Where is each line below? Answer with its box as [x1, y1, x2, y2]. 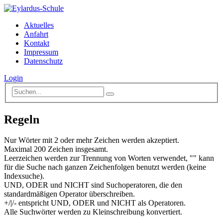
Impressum [24, 48, 58, 56]
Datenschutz [24, 57, 63, 65]
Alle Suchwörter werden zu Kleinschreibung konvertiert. [4, 208, 182, 217]
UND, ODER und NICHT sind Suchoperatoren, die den [4, 181, 182, 190]
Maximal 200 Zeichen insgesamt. [4, 145, 108, 154]
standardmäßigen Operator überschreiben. [4, 190, 135, 199]
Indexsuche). [4, 172, 44, 181]
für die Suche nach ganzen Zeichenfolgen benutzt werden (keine [4, 163, 206, 172]
